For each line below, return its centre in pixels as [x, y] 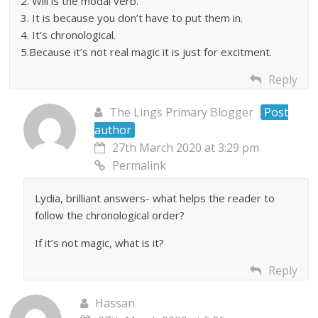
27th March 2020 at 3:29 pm [186, 148]
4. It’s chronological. [68, 35]
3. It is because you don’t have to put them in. [132, 18]
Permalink [139, 166]
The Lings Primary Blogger [182, 113]
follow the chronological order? [110, 215]
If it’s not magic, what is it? [100, 243]
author [113, 130]
